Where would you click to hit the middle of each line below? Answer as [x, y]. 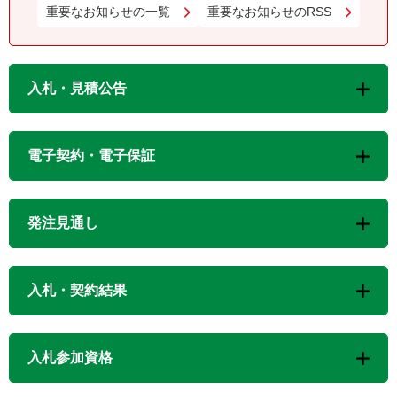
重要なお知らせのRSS [269, 11]
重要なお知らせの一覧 [108, 11]
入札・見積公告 [77, 88]
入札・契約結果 [77, 290]
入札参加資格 [70, 357]
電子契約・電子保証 [91, 155]
